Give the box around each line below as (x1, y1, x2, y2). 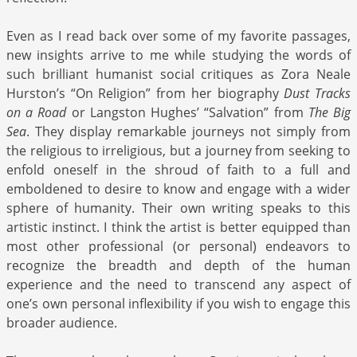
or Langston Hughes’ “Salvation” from (66, 104, 308, 122)
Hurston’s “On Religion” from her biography (6, 84, 284, 103)
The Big (308, 104, 351, 122)
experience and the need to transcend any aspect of (6, 276, 351, 294)
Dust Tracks (284, 84, 351, 103)
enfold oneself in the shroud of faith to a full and (6, 161, 351, 179)
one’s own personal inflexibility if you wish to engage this (6, 295, 351, 313)
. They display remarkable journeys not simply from (26, 123, 351, 141)
